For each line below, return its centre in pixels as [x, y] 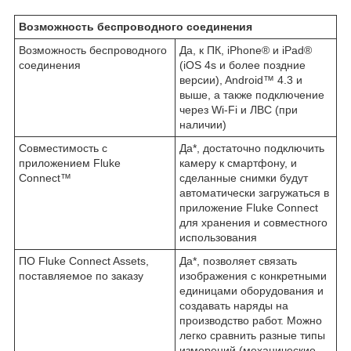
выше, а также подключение [252, 94]
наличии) [203, 124]
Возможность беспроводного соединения [136, 26]
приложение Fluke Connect [249, 207]
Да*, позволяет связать [238, 261]
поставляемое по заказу [81, 275]
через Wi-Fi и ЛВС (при [239, 109]
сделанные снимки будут [244, 177]
